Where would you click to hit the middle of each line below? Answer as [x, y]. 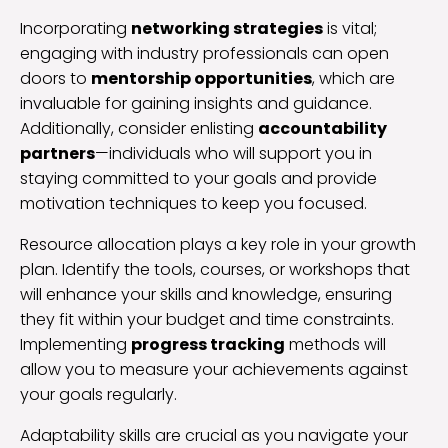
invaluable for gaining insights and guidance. [196, 104]
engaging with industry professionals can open [204, 54]
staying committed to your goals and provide [198, 179]
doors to [55, 79]
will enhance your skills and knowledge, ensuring [206, 295]
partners [57, 154]
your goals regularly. [98, 395]
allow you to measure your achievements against [214, 370]
